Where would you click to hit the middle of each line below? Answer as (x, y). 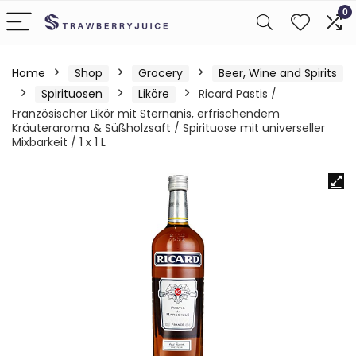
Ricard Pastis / (238, 94)
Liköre (154, 94)
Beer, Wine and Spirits (278, 73)
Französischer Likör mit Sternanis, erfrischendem (146, 114)
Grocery (161, 73)
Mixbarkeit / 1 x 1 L (59, 142)
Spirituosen (72, 94)
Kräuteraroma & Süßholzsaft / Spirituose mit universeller (168, 128)
